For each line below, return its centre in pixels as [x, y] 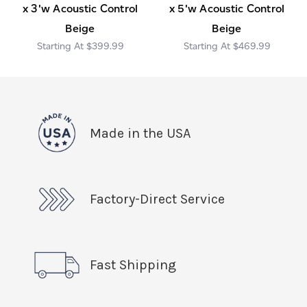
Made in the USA [140, 133]
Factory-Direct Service [157, 199]
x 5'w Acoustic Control [227, 8]
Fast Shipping [133, 265]
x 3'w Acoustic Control [80, 8]
